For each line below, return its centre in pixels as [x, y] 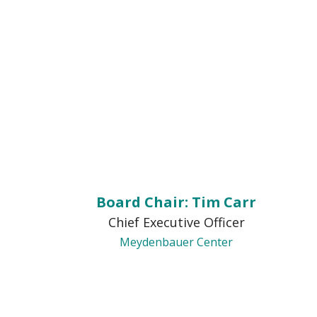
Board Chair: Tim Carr [176, 202]
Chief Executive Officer [176, 222]
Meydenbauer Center [176, 242]
